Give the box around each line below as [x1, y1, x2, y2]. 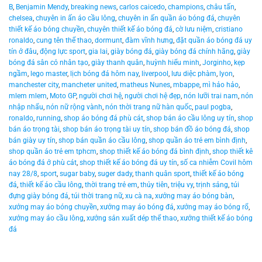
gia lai [88, 47, 108, 56]
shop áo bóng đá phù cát [64, 114, 143, 122]
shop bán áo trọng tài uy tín [63, 125, 150, 133]
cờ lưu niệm [175, 25, 212, 33]
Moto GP [50, 92, 76, 100]
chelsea [9, 14, 33, 22]
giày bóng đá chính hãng [155, 47, 234, 56]
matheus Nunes [120, 81, 170, 89]
